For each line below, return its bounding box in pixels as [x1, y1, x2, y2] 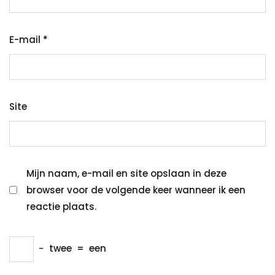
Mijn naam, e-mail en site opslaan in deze [26, 166, 227, 180]
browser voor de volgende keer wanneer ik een [26, 183, 246, 196]
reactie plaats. [26, 199, 96, 213]
